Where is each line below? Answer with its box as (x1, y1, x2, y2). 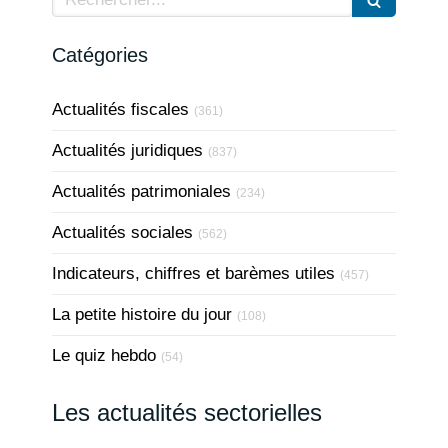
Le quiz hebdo (52, 346, 156, 365)
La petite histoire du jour (52, 305, 232, 324)
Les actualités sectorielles (52, 399, 322, 426)
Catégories (52, 44, 148, 66)
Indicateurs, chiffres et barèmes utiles (52, 264, 335, 283)
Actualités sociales (52, 223, 193, 242)
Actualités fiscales (52, 100, 189, 119)
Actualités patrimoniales (52, 182, 231, 201)
